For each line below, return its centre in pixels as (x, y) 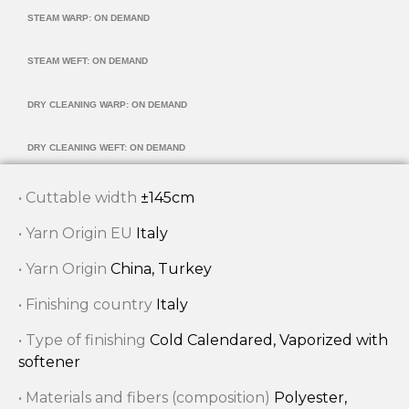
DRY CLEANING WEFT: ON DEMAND (106, 147)
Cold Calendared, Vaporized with (269, 340)
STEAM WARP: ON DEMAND (89, 17)
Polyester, (310, 397)
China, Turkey (161, 268)
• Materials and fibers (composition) (146, 397)
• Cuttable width (79, 197)
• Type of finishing (84, 340)
